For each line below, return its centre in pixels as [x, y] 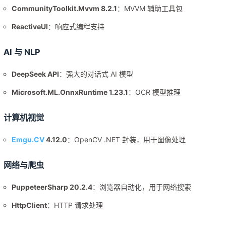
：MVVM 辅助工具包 [150, 9]
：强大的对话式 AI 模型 [96, 74]
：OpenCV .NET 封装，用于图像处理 [127, 140]
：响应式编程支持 [76, 27]
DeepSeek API [36, 74]
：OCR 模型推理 [155, 92]
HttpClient [30, 205]
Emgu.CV [28, 140]
